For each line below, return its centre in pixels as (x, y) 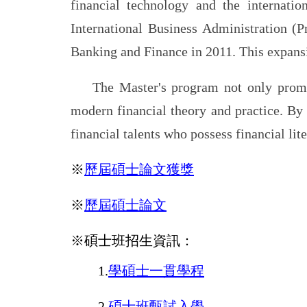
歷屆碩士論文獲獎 (139, 170)
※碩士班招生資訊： (132, 241)
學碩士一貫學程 (156, 271)
